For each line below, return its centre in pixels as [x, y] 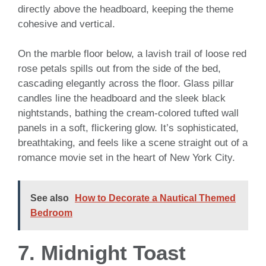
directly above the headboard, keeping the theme [126, 9]
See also [50, 198]
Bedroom [51, 213]
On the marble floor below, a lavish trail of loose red [132, 54]
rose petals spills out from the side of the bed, [119, 69]
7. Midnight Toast [102, 252]
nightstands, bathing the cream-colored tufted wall [128, 113]
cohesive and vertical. [66, 24]
